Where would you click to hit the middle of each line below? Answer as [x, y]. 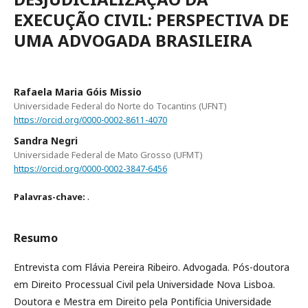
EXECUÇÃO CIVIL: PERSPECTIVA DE [151, 19]
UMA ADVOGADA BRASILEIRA [133, 40]
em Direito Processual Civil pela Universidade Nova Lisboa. [144, 284]
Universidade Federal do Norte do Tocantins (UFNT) [120, 106]
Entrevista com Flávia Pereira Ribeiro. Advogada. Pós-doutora [152, 267]
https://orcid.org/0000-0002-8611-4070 [90, 120]
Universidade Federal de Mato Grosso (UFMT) [108, 154]
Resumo [36, 238]
